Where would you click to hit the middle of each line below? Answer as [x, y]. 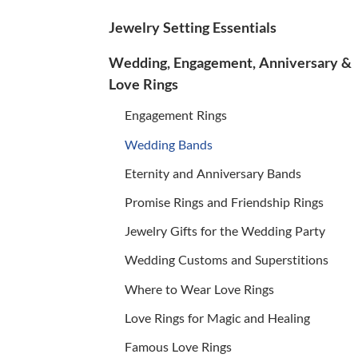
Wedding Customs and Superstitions [227, 260]
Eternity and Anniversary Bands [213, 173]
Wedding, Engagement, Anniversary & [230, 62]
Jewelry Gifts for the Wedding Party [225, 231]
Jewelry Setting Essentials [193, 27]
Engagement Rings [176, 115]
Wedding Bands [169, 144]
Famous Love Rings [178, 346]
